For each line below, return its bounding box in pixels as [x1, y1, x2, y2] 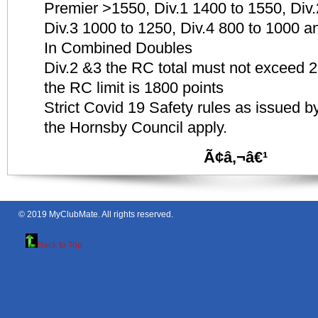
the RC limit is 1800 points [44, 78, 224, 97]
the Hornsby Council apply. [44, 118, 227, 136]
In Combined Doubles [44, 38, 192, 57]
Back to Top [38, 239, 82, 250]
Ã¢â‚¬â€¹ [204, 148, 268, 166]
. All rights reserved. [98, 209, 173, 219]
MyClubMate [49, 209, 98, 219]
